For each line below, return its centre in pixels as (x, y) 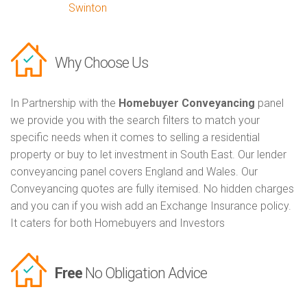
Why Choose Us (101, 63)
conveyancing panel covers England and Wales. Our (134, 172)
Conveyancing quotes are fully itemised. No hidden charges (152, 189)
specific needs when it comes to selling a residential (135, 138)
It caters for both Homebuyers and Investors (118, 223)
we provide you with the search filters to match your (135, 121)
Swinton (88, 8)
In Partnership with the (64, 103)
